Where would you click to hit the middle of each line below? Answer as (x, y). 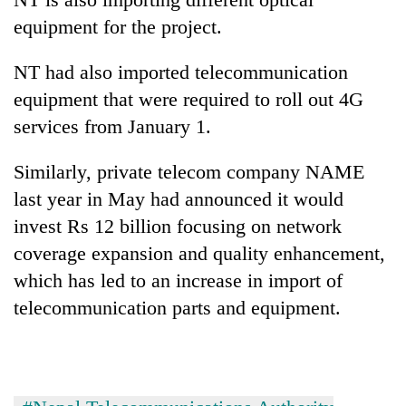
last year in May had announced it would (179, 198)
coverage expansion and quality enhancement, (199, 253)
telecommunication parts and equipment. (177, 307)
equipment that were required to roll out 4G (188, 99)
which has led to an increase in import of (178, 280)
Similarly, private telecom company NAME (189, 171)
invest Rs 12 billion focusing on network (178, 226)
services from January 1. (112, 126)
